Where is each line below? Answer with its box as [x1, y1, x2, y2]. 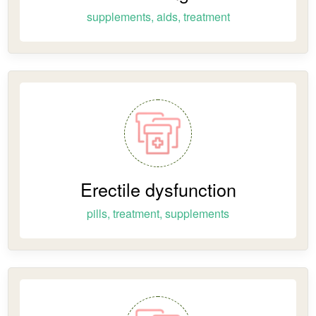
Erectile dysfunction [80, 176, 236, 202]
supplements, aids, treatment [86, 8, 230, 25]
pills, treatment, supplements [87, 205, 229, 221]
